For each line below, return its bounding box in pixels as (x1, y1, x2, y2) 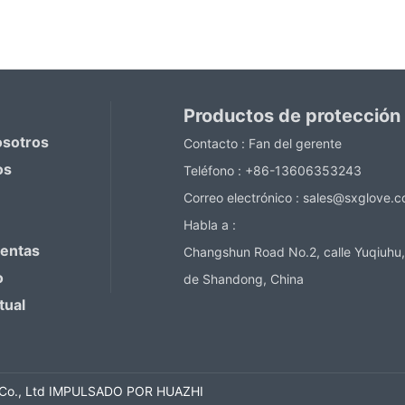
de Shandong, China (183, 271, 304, 287)
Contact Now (240, 35, 326, 52)
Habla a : (183, 217, 236, 233)
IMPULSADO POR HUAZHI (49, 383, 203, 400)
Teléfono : (183, 163, 245, 179)
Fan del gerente (248, 136, 342, 152)
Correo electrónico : (183, 190, 303, 206)
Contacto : (183, 136, 249, 152)
